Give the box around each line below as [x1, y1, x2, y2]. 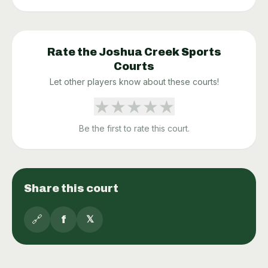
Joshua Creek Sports [98, 45, 221, 58]
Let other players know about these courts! [49, 76, 219, 87]
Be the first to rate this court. [78, 123, 190, 133]
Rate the [47, 45, 99, 58]
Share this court [24, 182, 118, 194]
